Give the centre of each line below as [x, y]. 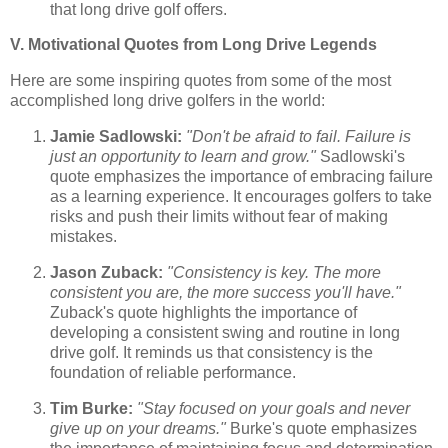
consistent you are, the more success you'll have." [225, 292]
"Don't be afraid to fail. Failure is [298, 137]
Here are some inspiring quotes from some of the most [200, 81]
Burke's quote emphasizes [321, 428]
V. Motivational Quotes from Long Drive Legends [193, 45]
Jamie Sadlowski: [116, 137]
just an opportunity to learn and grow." [183, 157]
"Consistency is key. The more [274, 272]
